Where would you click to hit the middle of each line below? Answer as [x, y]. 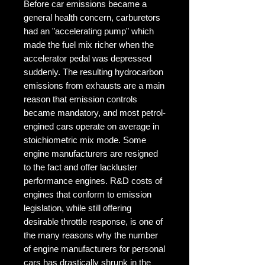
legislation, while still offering [77, 208]
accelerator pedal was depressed [88, 58]
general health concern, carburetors [92, 17]
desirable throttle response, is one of [93, 221]
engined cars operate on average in [91, 126]
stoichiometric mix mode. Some [85, 140]
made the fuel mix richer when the [89, 44]
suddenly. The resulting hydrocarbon [93, 72]
